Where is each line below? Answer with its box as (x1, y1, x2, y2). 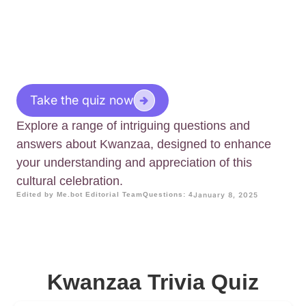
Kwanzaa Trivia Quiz (47, 270, 259, 295)
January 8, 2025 (193, 191, 258, 199)
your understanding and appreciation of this (16, 156, 252, 170)
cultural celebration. (16, 174, 123, 189)
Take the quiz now (30, 93, 133, 108)
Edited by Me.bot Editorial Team (16, 191, 143, 199)
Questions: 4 (143, 191, 193, 199)
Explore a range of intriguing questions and (16, 119, 250, 133)
